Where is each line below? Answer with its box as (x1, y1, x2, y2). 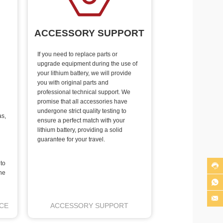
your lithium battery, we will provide (37, 69, 132, 77)
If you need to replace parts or (37, 50, 118, 58)
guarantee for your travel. (37, 135, 106, 143)
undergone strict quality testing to (37, 107, 127, 114)
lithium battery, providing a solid (37, 126, 123, 133)
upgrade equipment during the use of (37, 60, 138, 67)
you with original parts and (37, 79, 109, 86)
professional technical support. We (37, 88, 131, 96)
